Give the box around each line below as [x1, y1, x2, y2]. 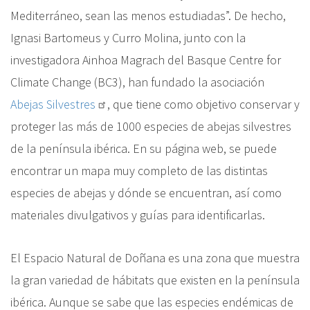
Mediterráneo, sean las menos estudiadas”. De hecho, [10, 7, 286, 24]
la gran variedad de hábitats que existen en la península [10, 271, 300, 288]
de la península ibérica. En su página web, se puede [10, 140, 277, 156]
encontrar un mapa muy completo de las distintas [10, 162, 268, 179]
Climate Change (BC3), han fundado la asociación [10, 73, 264, 90]
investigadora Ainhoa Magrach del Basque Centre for [10, 51, 281, 68]
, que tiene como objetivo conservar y [107, 95, 300, 112]
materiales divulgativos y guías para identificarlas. [10, 206, 265, 223]
